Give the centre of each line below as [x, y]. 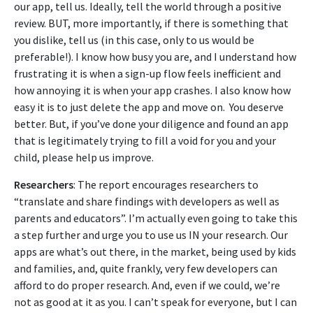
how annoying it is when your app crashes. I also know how [152, 90]
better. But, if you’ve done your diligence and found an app [151, 123]
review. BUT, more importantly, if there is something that [151, 23]
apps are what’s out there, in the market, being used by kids [155, 251]
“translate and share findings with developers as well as [147, 201]
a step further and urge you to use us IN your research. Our [151, 234]
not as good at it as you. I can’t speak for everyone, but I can [155, 301]
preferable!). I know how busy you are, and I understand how [155, 56]
